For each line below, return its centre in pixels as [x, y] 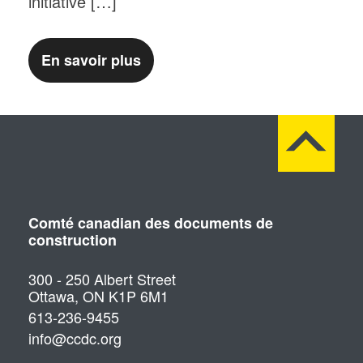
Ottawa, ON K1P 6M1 [98, 295]
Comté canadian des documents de [151, 222]
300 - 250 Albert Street [102, 278]
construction [73, 239]
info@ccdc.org [75, 337]
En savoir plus [91, 60]
